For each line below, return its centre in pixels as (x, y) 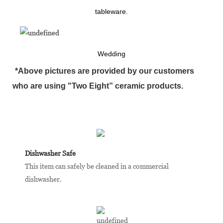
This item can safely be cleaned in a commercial (97, 166)
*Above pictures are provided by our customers (105, 71)
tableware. (111, 11)
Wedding (111, 54)
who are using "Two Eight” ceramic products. (98, 86)
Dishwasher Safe (50, 153)
